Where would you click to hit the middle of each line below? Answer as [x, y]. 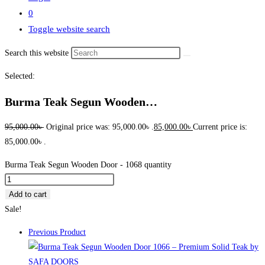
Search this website [38, 53]
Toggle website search [69, 29]
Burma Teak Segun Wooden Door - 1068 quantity [88, 165]
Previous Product [57, 232]
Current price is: [220, 127]
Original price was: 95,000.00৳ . [100, 127]
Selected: [20, 76]
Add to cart [28, 195]
